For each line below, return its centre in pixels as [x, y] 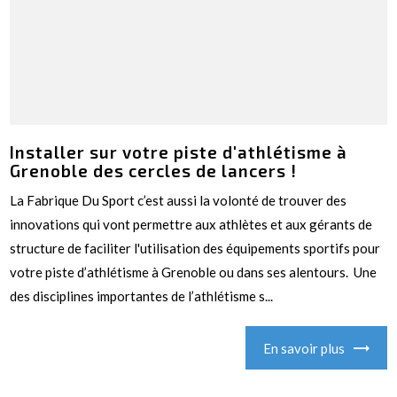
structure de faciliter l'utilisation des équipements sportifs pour [195, 249]
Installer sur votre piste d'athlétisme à [179, 152]
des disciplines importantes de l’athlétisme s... [142, 296]
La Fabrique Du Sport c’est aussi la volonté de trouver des [179, 201]
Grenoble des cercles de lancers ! [156, 171]
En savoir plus [304, 348]
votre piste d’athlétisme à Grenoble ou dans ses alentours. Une [194, 272]
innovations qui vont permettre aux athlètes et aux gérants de [191, 225]
